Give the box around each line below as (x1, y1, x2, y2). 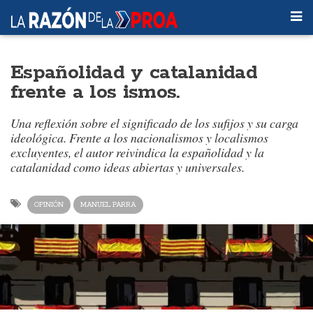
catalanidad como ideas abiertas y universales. (10, 159, 245, 175)
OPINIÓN (34, 200, 64, 209)
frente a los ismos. (10, 80, 180, 105)
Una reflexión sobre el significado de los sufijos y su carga (10, 115, 298, 131)
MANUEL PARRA (80, 200, 136, 209)
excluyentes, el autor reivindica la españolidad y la (10, 144, 264, 161)
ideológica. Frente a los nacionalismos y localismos (10, 129, 268, 146)
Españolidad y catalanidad (10, 60, 257, 85)
